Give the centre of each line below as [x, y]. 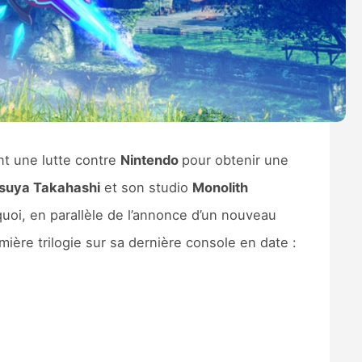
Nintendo [151, 160]
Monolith [220, 188]
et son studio [146, 188]
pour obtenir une [235, 160]
